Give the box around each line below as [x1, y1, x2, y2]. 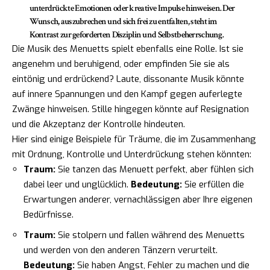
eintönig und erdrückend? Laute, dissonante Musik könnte [12, 72, 244, 85]
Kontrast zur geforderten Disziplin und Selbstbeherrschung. [29, 28, 224, 40]
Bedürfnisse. [24, 208, 74, 221]
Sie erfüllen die [182, 178, 244, 190]
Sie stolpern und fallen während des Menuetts [55, 229, 245, 242]
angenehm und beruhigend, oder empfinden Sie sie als [12, 57, 230, 70]
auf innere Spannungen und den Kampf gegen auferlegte [12, 87, 242, 100]
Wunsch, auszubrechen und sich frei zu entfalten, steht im [29, 15, 217, 27]
